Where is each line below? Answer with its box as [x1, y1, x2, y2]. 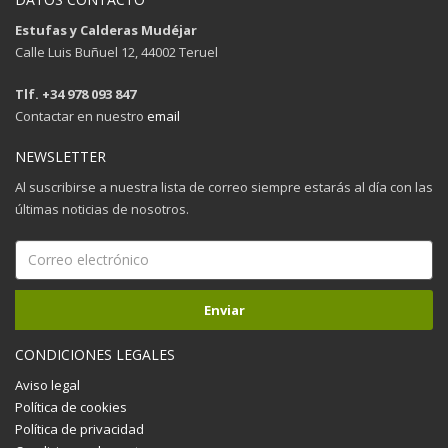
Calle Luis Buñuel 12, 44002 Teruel [15, 42, 218, 61]
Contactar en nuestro [15, 106, 147, 125]
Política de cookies [15, 397, 127, 416]
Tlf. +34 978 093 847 [15, 84, 136, 103]
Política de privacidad [15, 419, 144, 438]
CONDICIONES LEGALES [15, 344, 175, 364]
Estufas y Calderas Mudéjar [15, 20, 197, 39]
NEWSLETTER [15, 146, 106, 166]
